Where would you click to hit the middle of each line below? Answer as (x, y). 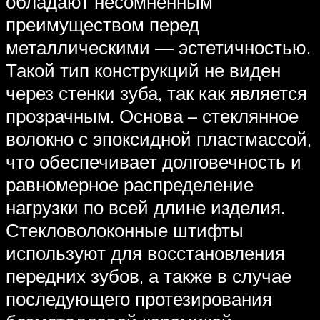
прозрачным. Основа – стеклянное (152, 116)
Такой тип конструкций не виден (143, 70)
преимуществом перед (102, 25)
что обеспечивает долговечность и (154, 162)
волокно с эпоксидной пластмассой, (159, 139)
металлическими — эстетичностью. (158, 47)
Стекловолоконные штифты (125, 230)
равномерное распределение (130, 185)
